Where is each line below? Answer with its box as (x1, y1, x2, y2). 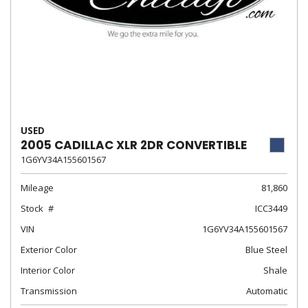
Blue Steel (245, 243, 287, 256)
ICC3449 (255, 202, 287, 214)
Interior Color (21, 264, 75, 276)
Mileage (21, 181, 54, 194)
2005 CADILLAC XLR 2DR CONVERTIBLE (21, 137, 247, 153)
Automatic (246, 285, 287, 297)
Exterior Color (21, 243, 77, 256)
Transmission (21, 285, 77, 297)
